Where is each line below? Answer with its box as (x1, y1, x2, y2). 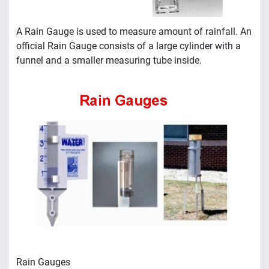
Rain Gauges (16, 256, 70, 268)
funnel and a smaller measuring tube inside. (16, 55, 202, 67)
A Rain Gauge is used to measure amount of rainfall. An (16, 26, 252, 38)
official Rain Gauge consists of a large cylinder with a (16, 40, 241, 52)
